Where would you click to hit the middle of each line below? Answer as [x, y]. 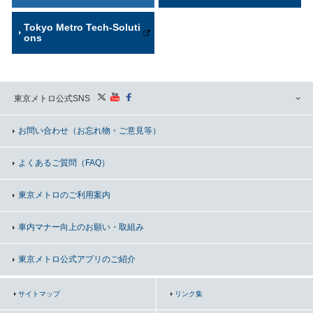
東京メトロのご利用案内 [64, 195]
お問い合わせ [43, 131]
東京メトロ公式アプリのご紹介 [77, 259]
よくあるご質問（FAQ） [64, 163]
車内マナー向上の [52, 227]
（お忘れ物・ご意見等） [115, 131]
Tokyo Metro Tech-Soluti [82, 28]
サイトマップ [39, 294]
